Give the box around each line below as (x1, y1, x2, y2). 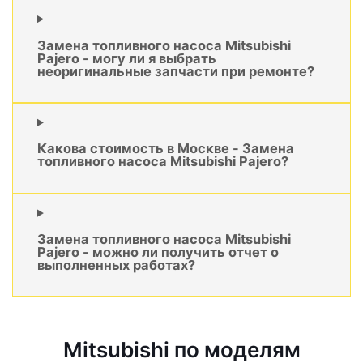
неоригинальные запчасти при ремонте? (37, 62, 314, 79)
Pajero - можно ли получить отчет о (37, 244, 279, 261)
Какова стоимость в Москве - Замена (37, 140, 294, 157)
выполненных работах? (37, 257, 195, 274)
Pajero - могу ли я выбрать (37, 49, 216, 66)
